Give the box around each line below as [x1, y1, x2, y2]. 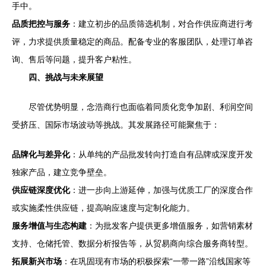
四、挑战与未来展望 [28, 72, 103, 82]
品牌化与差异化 [12, 150, 70, 159]
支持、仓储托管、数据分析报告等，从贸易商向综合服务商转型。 [12, 239, 253, 248]
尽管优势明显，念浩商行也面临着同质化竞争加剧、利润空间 [28, 102, 253, 112]
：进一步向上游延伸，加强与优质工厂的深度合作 [70, 185, 253, 195]
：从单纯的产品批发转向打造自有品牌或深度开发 [70, 150, 253, 159]
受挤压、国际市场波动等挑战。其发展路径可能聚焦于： [12, 120, 220, 129]
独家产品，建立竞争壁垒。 [12, 167, 112, 177]
